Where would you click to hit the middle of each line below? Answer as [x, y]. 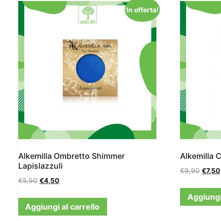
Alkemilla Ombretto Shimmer [72, 156]
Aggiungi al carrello [63, 206]
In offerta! [143, 10]
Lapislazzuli [40, 166]
